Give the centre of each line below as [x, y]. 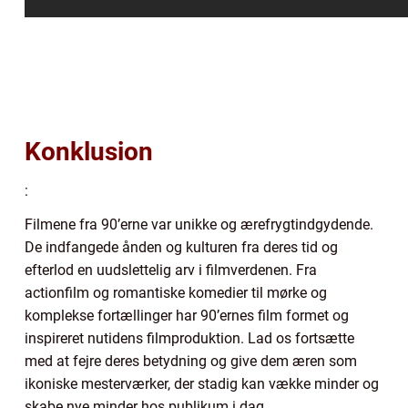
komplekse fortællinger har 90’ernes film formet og [187, 315]
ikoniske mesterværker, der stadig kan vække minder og [202, 383]
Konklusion [89, 151]
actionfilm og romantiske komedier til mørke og [176, 292]
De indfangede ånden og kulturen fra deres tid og [181, 247]
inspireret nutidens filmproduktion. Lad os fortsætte [189, 338]
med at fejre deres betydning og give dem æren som [191, 361]
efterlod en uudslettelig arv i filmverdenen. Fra [171, 270]
